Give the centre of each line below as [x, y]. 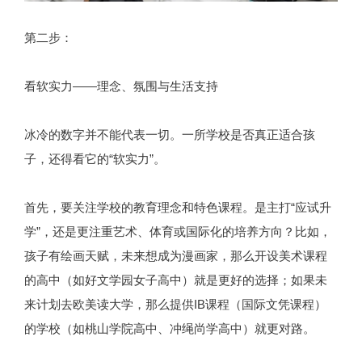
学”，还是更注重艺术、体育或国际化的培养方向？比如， [178, 231]
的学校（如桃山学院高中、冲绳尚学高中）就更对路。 [170, 328]
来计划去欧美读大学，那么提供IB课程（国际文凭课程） [175, 304]
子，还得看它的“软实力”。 [95, 158]
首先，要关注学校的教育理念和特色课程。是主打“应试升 [178, 207]
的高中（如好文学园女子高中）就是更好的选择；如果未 [176, 280]
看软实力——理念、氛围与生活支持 [121, 86]
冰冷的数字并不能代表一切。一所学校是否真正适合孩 [170, 134]
